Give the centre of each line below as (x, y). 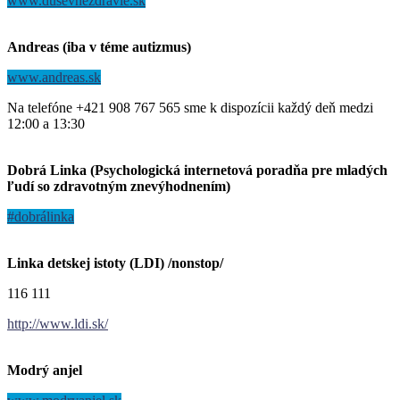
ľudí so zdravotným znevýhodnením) (119, 186)
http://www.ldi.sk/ (58, 323)
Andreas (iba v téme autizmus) (99, 46)
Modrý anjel (45, 370)
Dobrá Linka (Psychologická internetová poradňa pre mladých (197, 170)
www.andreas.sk (54, 77)
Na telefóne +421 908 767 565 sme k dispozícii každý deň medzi (190, 107)
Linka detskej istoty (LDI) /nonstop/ (115, 262)
